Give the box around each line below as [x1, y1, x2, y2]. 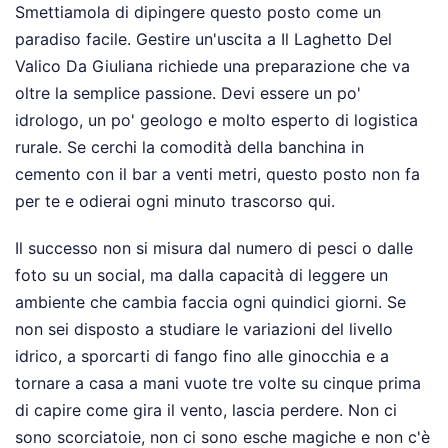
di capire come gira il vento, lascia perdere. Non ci [15, 400, 397, 421]
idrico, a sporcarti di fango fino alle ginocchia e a [15, 346, 389, 367]
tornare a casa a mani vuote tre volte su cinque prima [15, 373, 421, 394]
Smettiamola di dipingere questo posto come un [15, 2, 381, 23]
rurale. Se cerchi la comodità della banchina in [15, 137, 364, 158]
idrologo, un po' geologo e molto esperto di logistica [15, 110, 418, 131]
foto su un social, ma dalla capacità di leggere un [15, 265, 388, 286]
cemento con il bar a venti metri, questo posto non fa [15, 164, 420, 185]
